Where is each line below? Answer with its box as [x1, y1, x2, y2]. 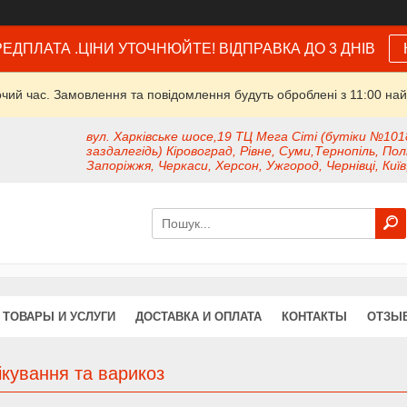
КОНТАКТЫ [282, 310, 347, 324]
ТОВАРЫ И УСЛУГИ [3, 310, 115, 324]
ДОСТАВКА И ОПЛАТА [135, 310, 262, 324]
